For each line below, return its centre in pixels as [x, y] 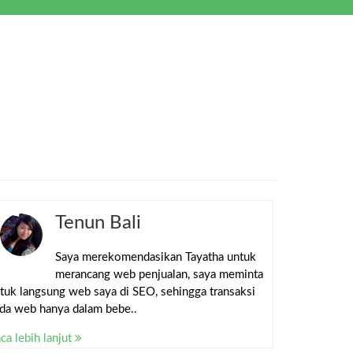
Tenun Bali [98, 223]
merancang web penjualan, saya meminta [159, 274]
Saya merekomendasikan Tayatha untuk [155, 257]
